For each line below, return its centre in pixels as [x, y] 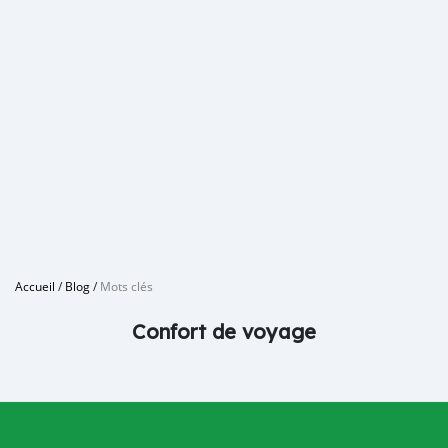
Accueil [35, 286]
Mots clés [126, 286]
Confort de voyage [224, 331]
